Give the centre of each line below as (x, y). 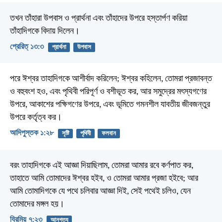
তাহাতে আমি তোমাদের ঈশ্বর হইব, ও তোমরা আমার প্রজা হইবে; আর (104, 178)
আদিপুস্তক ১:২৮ (32, 134)
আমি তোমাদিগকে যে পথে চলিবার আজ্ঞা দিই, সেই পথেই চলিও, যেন (100, 191)
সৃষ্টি (65, 134)
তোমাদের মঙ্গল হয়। (37, 204)
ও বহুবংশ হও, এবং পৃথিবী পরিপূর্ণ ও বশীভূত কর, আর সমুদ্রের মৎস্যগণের (108, 92)
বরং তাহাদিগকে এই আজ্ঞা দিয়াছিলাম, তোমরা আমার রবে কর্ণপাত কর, (102, 166)
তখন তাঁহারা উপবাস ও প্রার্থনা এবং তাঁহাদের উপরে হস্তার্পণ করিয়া (99, 18)
